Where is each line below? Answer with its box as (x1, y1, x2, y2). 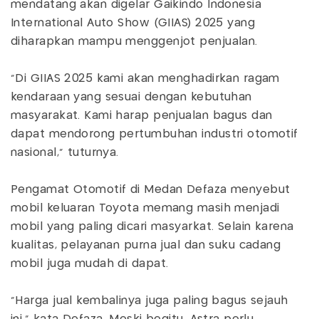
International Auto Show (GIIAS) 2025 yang (11, 18, 256, 28)
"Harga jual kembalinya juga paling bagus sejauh (11, 296, 288, 306)
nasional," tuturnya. (11, 147, 119, 158)
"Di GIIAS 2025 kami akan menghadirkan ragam (11, 73, 280, 84)
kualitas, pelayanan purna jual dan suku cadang (11, 240, 281, 251)
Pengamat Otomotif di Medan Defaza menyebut (11, 184, 291, 195)
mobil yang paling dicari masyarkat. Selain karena (11, 221, 294, 232)
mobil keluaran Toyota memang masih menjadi (11, 203, 280, 214)
